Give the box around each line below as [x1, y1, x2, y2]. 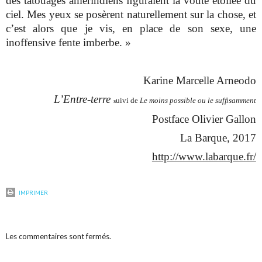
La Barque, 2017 [180, 132, 256, 144]
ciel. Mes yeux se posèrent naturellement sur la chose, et [6, 8, 256, 21]
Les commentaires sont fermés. [6, 231, 112, 241]
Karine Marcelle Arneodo [143, 74, 256, 87]
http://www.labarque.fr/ [151, 150, 256, 163]
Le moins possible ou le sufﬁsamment [139, 95, 256, 105]
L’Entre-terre [53, 92, 113, 105]
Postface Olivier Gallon [151, 112, 256, 125]
